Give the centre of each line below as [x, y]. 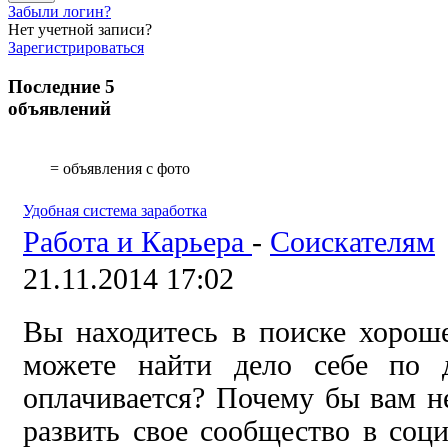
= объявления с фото [118, 168]
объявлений [59, 109]
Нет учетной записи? [80, 30]
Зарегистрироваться [76, 48]
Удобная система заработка [115, 210]
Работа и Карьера [137, 241]
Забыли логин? [59, 12]
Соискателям [352, 241]
